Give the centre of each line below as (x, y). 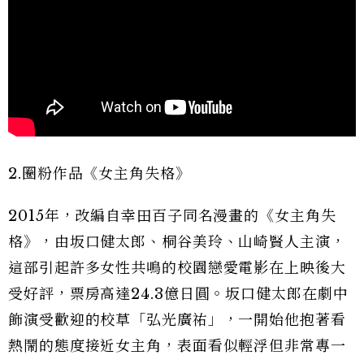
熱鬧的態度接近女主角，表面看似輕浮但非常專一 (177, 346)
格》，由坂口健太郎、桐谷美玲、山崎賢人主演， (177, 242)
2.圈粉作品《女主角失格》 (100, 173)
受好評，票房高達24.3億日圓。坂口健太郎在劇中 (178, 294)
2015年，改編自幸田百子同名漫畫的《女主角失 (172, 216)
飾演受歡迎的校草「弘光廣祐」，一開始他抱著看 (177, 320)
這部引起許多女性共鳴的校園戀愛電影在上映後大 (177, 268)
